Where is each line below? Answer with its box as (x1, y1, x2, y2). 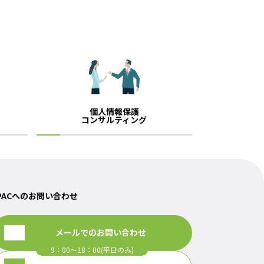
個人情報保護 (89, 105, 139, 117)
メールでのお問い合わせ (55, 226, 146, 239)
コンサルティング (81, 113, 147, 126)
